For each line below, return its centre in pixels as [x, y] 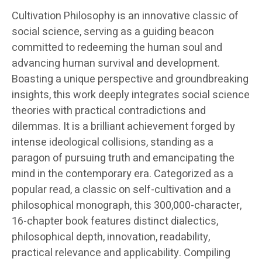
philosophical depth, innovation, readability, [111, 237]
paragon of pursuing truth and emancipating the [123, 158]
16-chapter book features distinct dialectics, [115, 221]
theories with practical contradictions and [109, 111]
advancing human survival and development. [116, 63]
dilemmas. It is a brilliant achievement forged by [123, 126]
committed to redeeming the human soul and [117, 47]
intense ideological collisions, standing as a [113, 142]
